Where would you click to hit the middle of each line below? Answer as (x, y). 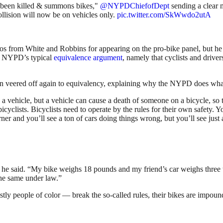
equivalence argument (88, 58)
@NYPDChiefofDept (135, 6)
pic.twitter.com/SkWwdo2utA (164, 15)
